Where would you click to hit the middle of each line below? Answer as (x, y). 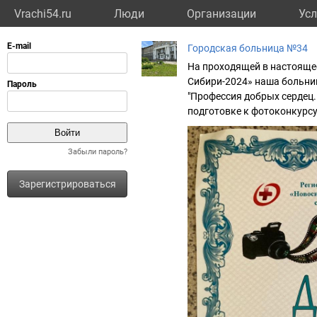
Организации (221, 14)
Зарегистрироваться (67, 184)
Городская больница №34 (248, 48)
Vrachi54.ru (43, 14)
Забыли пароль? (98, 152)
